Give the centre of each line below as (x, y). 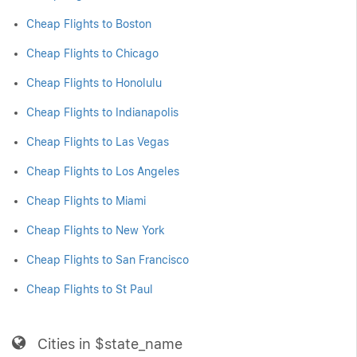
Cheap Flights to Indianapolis (102, 112)
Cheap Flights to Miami (86, 201)
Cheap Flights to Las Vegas (98, 142)
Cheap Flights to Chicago (92, 53)
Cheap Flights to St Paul (90, 289)
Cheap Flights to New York (96, 230)
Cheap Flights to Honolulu (94, 83)
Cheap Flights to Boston (89, 24)
